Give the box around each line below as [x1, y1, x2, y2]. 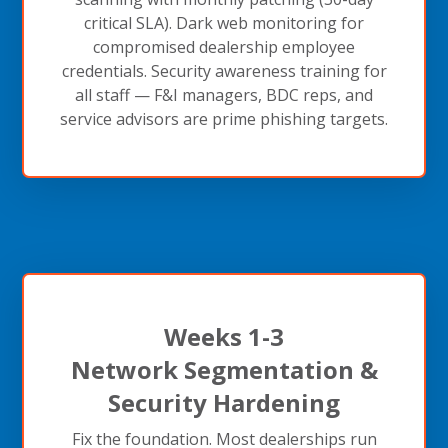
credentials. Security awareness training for [61, 59, 387, 82]
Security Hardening [108, 385, 340, 419]
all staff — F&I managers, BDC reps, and [75, 83, 373, 106]
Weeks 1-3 [164, 319, 284, 353]
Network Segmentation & [70, 352, 378, 386]
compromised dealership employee [93, 35, 355, 58]
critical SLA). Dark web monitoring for [84, 11, 364, 34]
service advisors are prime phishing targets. [60, 107, 388, 130]
